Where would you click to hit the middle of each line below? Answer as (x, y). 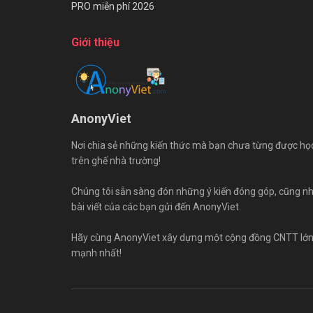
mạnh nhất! (96, 253)
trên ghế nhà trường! (116, 161)
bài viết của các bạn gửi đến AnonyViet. (156, 207)
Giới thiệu (95, 43)
